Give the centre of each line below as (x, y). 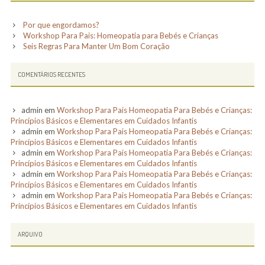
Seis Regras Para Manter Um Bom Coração (96, 46)
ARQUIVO (30, 235)
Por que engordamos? (61, 25)
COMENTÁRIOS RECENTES (52, 74)
